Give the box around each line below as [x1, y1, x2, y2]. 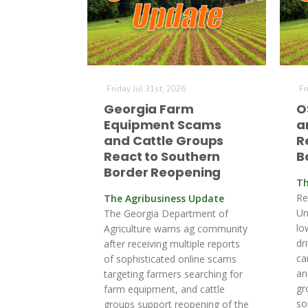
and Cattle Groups [104, 132, 224, 149]
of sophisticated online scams [104, 252, 236, 265]
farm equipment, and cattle [104, 283, 225, 296]
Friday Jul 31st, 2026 [107, 83, 186, 94]
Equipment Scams [104, 116, 221, 133]
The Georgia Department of [104, 207, 228, 220]
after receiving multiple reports [104, 237, 240, 250]
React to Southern [104, 148, 221, 165]
